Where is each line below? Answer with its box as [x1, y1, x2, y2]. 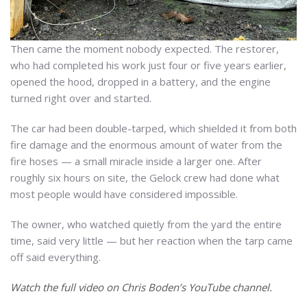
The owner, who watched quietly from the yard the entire [10, 217, 282, 232]
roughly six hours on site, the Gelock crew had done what [10, 171, 280, 185]
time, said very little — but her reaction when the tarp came [10, 234, 293, 248]
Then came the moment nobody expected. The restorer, [10, 42, 279, 56]
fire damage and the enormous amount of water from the [10, 138, 282, 152]
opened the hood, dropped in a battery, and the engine [10, 75, 271, 89]
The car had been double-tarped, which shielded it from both [10, 121, 297, 136]
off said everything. [10, 250, 101, 265]
